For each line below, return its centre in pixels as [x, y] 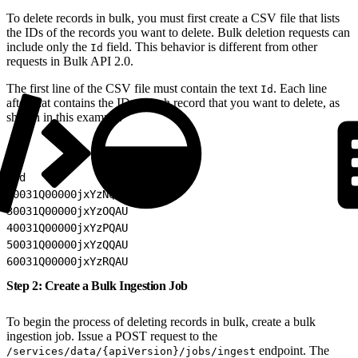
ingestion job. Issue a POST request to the [112, 336]
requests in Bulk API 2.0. [70, 61]
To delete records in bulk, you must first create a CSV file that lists [173, 18]
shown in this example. [64, 117]
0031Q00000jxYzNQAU [70, 194]
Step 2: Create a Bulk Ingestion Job [99, 285]
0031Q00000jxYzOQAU [70, 211]
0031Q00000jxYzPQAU [70, 227]
